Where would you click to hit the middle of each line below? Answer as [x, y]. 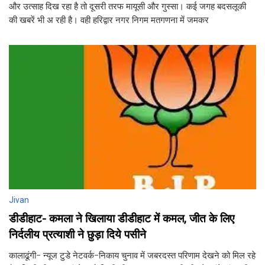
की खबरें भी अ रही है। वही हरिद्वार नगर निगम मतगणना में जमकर [109, 20]
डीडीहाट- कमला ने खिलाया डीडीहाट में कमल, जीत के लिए [122, 219]
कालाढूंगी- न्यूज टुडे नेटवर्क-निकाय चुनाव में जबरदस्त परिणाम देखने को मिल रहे [132, 256]
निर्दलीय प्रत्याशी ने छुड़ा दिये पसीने [77, 235]
